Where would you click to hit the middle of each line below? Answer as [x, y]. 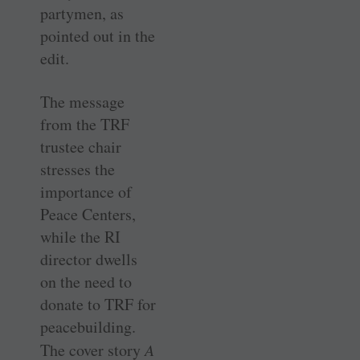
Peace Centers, [88, 214]
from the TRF [85, 124]
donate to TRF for [98, 304]
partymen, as [82, 13]
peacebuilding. [88, 326]
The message [82, 101]
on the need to [86, 281]
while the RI [80, 236]
